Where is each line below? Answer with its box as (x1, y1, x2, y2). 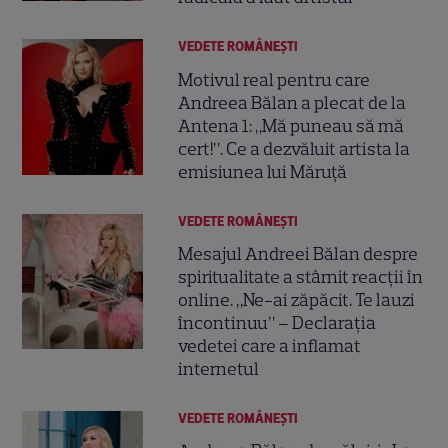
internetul (178, 357, 260, 380)
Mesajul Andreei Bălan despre (178, 242, 419, 265)
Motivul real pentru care (178, 68, 371, 91)
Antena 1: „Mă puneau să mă (178, 114, 405, 137)
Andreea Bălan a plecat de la (178, 91, 407, 114)
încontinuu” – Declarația (178, 311, 377, 334)
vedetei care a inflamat (178, 334, 362, 357)
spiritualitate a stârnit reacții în (178, 265, 424, 288)
